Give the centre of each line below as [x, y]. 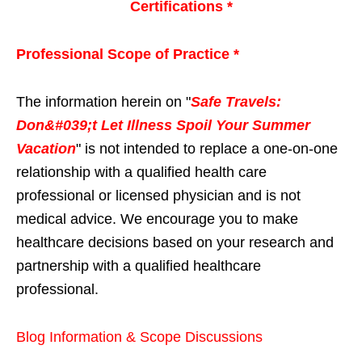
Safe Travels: [236, 102]
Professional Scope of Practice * [128, 55]
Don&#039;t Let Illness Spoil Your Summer [163, 126]
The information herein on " [103, 102]
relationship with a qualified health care [141, 173]
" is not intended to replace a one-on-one [207, 149]
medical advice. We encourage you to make [157, 219]
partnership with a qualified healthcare [139, 266]
